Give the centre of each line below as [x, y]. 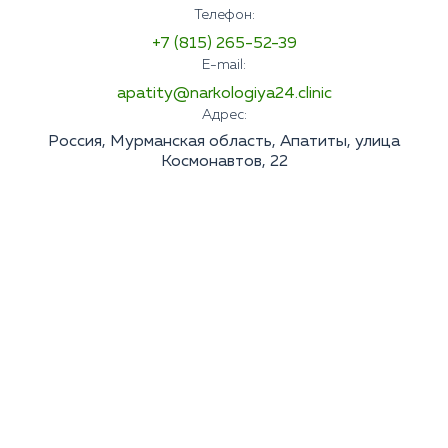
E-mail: [224, 64]
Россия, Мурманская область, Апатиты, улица [224, 141]
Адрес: [224, 114]
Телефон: [224, 14]
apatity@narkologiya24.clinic [224, 93]
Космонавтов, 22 [224, 161]
